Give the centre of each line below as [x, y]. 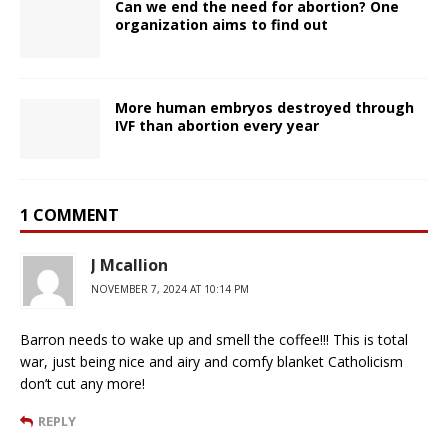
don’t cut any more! [82, 383]
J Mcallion [129, 264]
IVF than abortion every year [217, 125]
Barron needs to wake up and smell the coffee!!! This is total [214, 339]
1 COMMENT [69, 214]
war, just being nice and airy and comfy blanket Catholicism [211, 361]
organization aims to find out [221, 24]
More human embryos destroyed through [264, 107]
